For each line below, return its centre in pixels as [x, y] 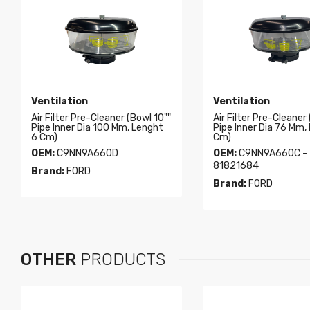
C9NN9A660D [87, 154]
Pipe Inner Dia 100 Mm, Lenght [98, 128]
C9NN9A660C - [272, 154]
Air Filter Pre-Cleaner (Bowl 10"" [101, 118]
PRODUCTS [121, 260]
